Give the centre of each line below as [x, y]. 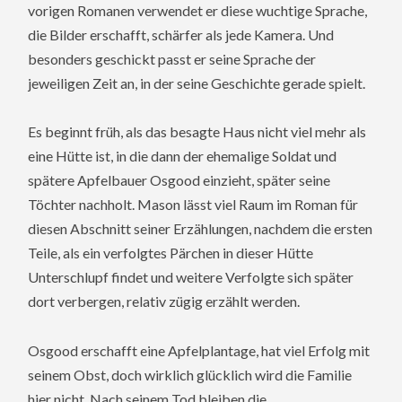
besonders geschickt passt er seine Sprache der [172, 59]
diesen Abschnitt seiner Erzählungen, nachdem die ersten [201, 229]
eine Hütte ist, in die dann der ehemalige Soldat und [183, 156]
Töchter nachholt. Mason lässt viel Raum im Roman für [193, 205]
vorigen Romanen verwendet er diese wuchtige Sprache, [198, 11]
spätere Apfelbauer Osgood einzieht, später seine [179, 180]
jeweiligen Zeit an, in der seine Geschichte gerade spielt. [197, 83]
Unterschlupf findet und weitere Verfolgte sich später [191, 277]
